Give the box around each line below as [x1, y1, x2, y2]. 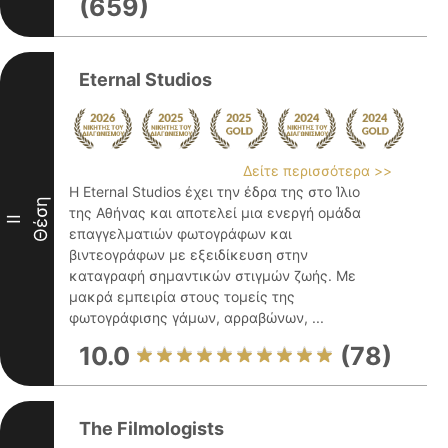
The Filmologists [79, 418, 224, 439]
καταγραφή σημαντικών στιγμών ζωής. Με [69, 267, 356, 284]
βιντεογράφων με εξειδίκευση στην [69, 246, 308, 263]
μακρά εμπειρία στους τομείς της [69, 288, 295, 305]
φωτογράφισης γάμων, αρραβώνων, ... [69, 309, 324, 326]
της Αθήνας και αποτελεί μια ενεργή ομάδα [69, 204, 361, 221]
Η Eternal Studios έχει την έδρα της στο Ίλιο [69, 183, 360, 200]
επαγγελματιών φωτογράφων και [69, 225, 292, 242]
